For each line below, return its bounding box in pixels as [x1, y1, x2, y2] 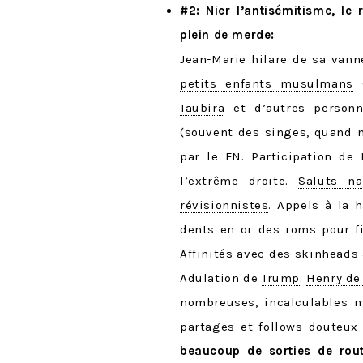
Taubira [180, 100, 225, 116]
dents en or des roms [180, 222, 317, 237]
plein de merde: [180, 28, 275, 43]
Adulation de [180, 271, 262, 286]
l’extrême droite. [180, 173, 299, 189]
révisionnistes [180, 198, 269, 213]
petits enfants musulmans [180, 76, 353, 92]
